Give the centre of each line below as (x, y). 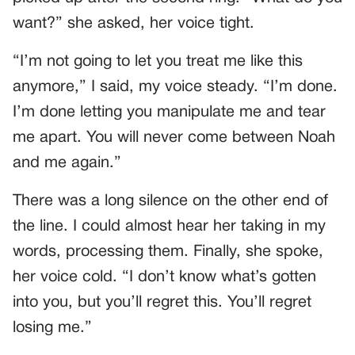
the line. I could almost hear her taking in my (169, 226)
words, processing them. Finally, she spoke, (168, 252)
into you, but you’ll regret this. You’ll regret (162, 302)
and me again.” (67, 163)
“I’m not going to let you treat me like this (158, 61)
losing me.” (52, 328)
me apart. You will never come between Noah (174, 137)
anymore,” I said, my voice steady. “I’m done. (175, 87)
